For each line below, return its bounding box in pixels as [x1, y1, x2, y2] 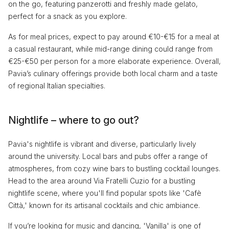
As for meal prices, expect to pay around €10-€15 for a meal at [8, 32, 219, 41]
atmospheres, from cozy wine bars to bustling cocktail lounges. [8, 164, 220, 173]
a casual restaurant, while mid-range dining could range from [8, 44, 213, 53]
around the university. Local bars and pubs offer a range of [8, 151, 208, 161]
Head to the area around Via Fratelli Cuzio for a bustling [8, 176, 195, 185]
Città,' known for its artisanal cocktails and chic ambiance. [8, 200, 200, 210]
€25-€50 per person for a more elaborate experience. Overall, [8, 56, 221, 65]
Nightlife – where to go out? [8, 113, 139, 126]
